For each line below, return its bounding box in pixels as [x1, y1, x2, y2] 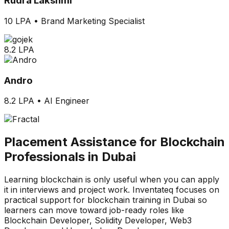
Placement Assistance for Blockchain [4, 134, 225, 150]
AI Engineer [44, 96, 89, 106]
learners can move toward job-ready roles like [4, 205, 184, 216]
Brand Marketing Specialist [41, 16, 145, 26]
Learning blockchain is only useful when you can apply [4, 174, 219, 185]
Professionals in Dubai [4, 149, 136, 165]
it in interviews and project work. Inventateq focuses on [4, 185, 219, 195]
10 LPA [4, 16, 31, 26]
